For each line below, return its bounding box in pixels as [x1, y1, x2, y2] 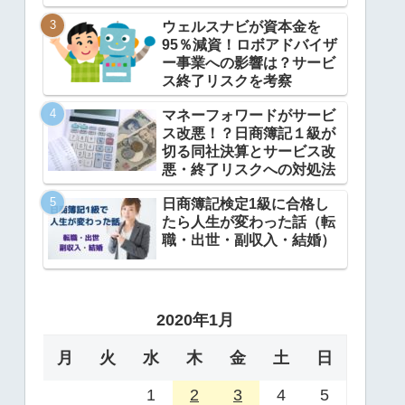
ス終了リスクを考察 [162, 73, 292, 89]
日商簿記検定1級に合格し [162, 196, 329, 212]
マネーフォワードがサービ [162, 108, 335, 124]
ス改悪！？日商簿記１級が [162, 126, 335, 142]
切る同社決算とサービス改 [162, 144, 335, 160]
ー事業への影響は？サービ [162, 55, 335, 71]
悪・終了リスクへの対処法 [162, 162, 335, 178]
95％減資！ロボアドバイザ [162, 37, 337, 53]
